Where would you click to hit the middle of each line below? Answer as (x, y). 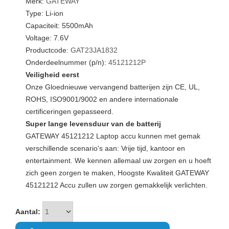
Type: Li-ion (44, 13)
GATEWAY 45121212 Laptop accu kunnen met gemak (113, 136)
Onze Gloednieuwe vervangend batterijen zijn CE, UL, (113, 87)
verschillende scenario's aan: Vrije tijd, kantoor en (105, 148)
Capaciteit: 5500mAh (59, 26)
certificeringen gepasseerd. (70, 111)
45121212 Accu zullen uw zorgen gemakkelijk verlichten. (117, 185)
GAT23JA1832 (94, 50)
